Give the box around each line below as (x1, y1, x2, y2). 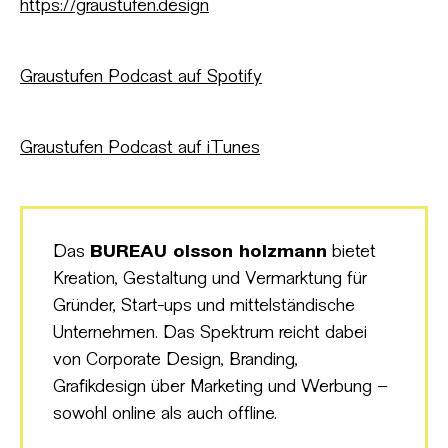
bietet (327, 244, 376, 261)
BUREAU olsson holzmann (90, 244, 327, 261)
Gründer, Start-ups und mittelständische (53, 298, 355, 315)
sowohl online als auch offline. (53, 406, 277, 423)
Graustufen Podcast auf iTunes (20, 140, 260, 157)
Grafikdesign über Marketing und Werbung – (53, 379, 388, 396)
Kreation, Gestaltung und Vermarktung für (53, 271, 367, 288)
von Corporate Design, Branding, (53, 352, 298, 369)
